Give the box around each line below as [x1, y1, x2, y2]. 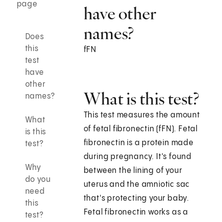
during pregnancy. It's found [83, 153, 192, 162]
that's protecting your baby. [83, 194, 190, 203]
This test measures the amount [83, 111, 200, 120]
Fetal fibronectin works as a [83, 208, 189, 217]
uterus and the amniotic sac [83, 180, 190, 189]
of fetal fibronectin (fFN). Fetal [83, 125, 198, 134]
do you [25, 175, 51, 184]
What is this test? [83, 88, 200, 110]
